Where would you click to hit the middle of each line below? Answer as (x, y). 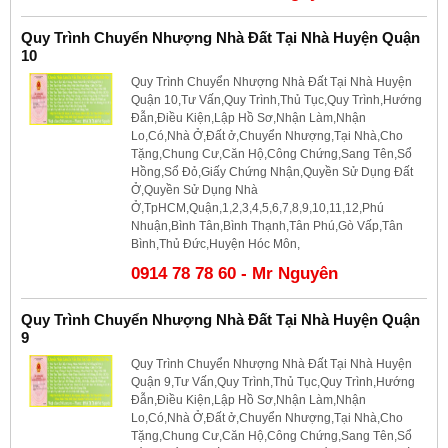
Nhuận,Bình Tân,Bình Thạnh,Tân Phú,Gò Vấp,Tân (267, 225)
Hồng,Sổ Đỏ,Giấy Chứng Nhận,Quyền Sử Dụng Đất (272, 171)
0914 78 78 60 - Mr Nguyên (234, 273)
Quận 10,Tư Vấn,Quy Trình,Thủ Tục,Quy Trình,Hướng (276, 99)
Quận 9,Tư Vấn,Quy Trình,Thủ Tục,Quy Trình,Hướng (273, 381)
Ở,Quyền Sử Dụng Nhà (194, 189)
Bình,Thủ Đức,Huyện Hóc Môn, (215, 243)
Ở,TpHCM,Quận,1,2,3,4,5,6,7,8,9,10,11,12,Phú (257, 207)
